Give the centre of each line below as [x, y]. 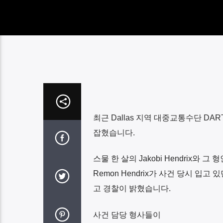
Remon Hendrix [121, 174]
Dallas [122, 117]
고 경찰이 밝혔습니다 [131, 189]
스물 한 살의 [115, 159]
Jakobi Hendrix [164, 159]
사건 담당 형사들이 [127, 215]
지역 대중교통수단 [168, 117]
